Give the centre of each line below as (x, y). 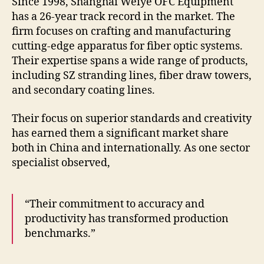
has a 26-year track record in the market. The (123, 17)
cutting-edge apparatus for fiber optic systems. (127, 47)
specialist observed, (61, 163)
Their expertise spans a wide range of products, (130, 61)
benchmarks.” (60, 233)
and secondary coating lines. (83, 91)
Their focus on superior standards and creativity (132, 118)
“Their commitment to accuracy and (115, 204)
